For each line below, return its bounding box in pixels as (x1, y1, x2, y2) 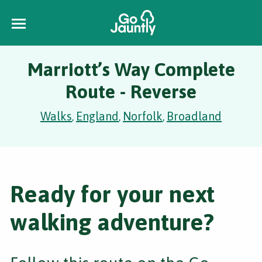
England (76, 109, 119, 123)
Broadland (167, 109, 222, 123)
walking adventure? (10, 209, 214, 235)
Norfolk (123, 109, 163, 123)
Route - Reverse (65, 81, 196, 102)
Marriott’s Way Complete (27, 58, 235, 80)
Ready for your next (10, 181, 215, 207)
